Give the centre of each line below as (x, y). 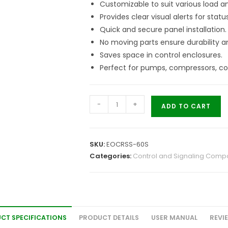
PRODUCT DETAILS (109, 218)
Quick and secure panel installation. (163, 30)
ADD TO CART (186, 106)
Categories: (111, 156)
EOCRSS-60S (127, 145)
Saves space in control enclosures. (161, 55)
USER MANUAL (174, 218)
